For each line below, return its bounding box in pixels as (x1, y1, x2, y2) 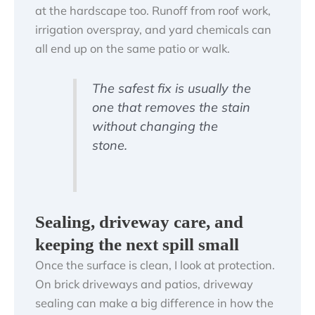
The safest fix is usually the (91, 80, 251, 97)
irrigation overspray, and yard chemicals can (35, 22, 271, 37)
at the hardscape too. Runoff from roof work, (35, 4, 271, 18)
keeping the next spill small (35, 235, 239, 255)
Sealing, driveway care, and (35, 212, 243, 232)
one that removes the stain (91, 99, 250, 116)
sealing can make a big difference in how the (35, 296, 274, 311)
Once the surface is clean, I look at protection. (35, 258, 275, 273)
